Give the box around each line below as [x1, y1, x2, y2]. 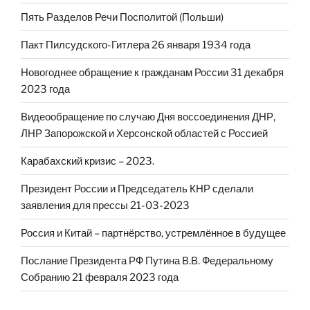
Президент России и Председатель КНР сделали [21, 182, 253, 195]
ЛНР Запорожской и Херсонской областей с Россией [21, 127, 268, 140]
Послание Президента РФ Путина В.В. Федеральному [21, 254, 273, 267]
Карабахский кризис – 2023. [21, 154, 154, 167]
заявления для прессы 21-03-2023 [21, 199, 190, 212]
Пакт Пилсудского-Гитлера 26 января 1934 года [21, 38, 250, 51]
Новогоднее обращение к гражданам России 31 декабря [21, 66, 284, 79]
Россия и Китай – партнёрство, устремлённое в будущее [21, 226, 286, 239]
